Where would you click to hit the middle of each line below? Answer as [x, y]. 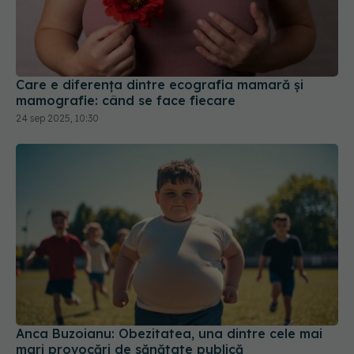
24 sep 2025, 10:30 [57, 119]
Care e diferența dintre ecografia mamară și [160, 85]
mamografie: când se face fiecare [126, 101]
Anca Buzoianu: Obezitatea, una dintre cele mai [169, 333]
